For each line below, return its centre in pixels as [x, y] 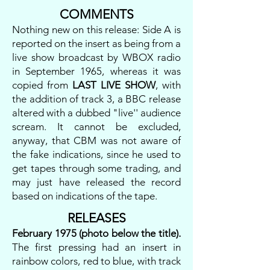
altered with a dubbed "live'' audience [96, 113]
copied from [42, 85]
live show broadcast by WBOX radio [96, 57]
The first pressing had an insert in [96, 247]
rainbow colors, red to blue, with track [96, 261]
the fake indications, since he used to [96, 154]
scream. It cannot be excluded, [96, 127]
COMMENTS [96, 14]
